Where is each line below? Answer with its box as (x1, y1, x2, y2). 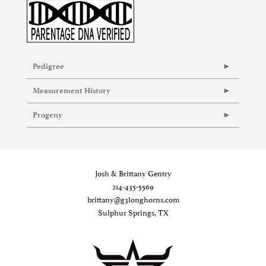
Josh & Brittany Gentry (94, 167, 172, 179)
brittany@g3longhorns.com (87, 193, 179, 205)
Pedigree (33, 62, 64, 71)
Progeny (33, 110, 62, 120)
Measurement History (33, 86, 110, 96)
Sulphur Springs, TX (97, 206, 169, 218)
